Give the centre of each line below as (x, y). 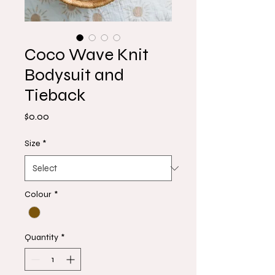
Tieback (55, 95)
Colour (38, 194)
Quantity (41, 238)
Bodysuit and (74, 75)
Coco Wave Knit (87, 55)
